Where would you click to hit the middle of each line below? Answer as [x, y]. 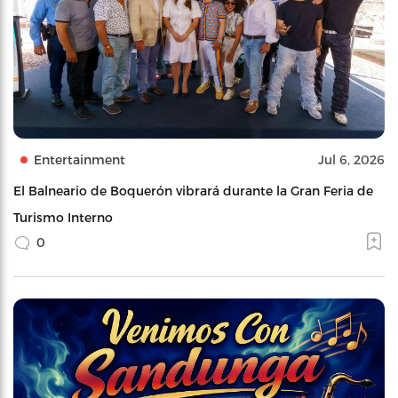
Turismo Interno [63, 217]
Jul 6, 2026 [351, 159]
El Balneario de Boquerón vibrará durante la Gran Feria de [193, 190]
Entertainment [80, 159]
